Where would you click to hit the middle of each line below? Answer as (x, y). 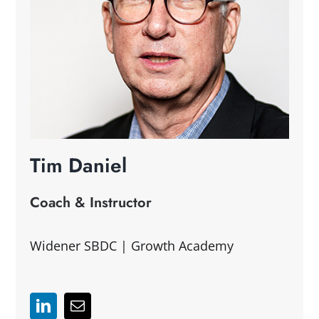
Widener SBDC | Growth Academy (132, 245)
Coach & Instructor (91, 202)
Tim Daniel (79, 165)
